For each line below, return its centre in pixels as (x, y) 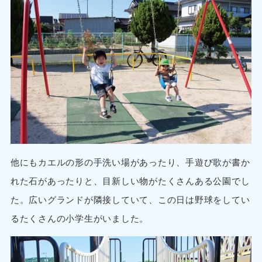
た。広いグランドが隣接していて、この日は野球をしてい (130, 199)
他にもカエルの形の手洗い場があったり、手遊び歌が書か (130, 161)
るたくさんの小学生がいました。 (80, 218)
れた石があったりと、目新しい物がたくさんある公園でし (130, 180)
